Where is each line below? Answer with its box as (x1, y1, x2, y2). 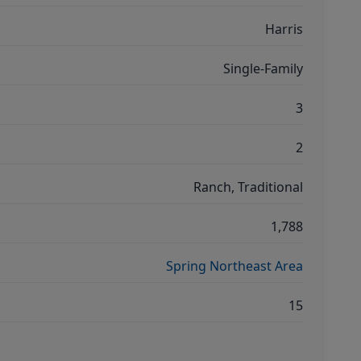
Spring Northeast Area (166, 257, 303, 275)
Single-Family (223, 60, 303, 77)
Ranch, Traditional (193, 178, 303, 196)
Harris (265, 20, 303, 38)
